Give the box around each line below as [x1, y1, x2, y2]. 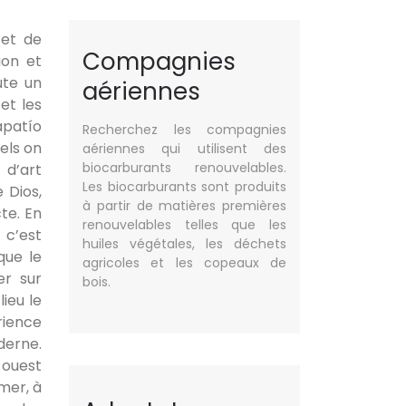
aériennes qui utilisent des [82, 140, 286, 158]
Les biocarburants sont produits [82, 178, 286, 196]
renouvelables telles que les [82, 216, 286, 234]
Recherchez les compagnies [82, 121, 286, 139]
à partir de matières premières [82, 197, 286, 215]
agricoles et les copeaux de [82, 254, 286, 272]
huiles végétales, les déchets [82, 235, 286, 253]
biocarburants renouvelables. [82, 159, 286, 177]
